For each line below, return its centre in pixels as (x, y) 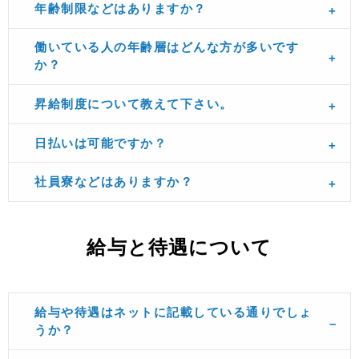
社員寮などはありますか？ (114, 182)
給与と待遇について (179, 247)
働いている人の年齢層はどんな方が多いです (167, 47)
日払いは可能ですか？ (101, 143)
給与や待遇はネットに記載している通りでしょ (173, 312)
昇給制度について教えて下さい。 (134, 104)
